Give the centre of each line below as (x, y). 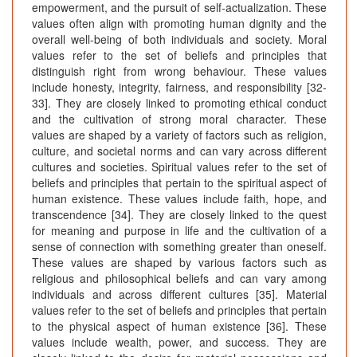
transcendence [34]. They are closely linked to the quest (179, 215)
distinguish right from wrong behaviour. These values (179, 71)
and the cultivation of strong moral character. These (179, 119)
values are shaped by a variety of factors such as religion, (179, 135)
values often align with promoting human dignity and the (179, 24)
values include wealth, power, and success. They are (179, 342)
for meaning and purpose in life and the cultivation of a (179, 231)
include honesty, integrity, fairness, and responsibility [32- (179, 87)
